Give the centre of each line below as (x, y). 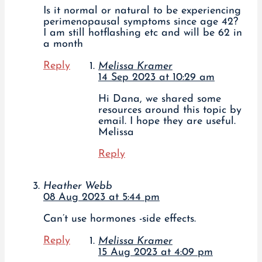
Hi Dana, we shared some (159, 99)
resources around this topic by (170, 111)
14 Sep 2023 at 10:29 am (156, 78)
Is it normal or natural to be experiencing (142, 11)
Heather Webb (77, 187)
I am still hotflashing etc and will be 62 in (142, 33)
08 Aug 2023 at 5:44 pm (101, 198)
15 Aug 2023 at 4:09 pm (155, 253)
